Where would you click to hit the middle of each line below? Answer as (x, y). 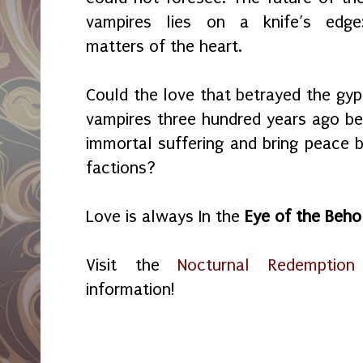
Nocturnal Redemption (266, 265)
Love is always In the (165, 216)
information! (133, 289)
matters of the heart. (164, 46)
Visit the (132, 265)
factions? (121, 167)
